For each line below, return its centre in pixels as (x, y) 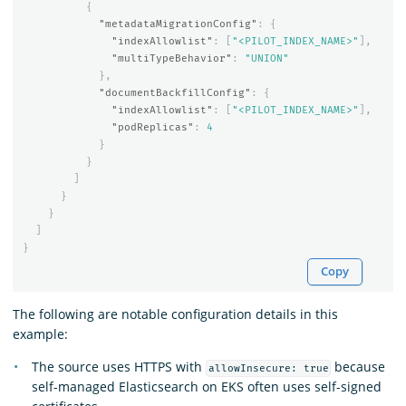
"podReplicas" (152, 127)
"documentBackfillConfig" (174, 92)
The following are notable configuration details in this (175, 314)
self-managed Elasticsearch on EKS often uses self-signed (207, 387)
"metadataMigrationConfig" (178, 24)
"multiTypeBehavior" (171, 58)
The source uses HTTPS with (119, 367)
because (358, 367)
